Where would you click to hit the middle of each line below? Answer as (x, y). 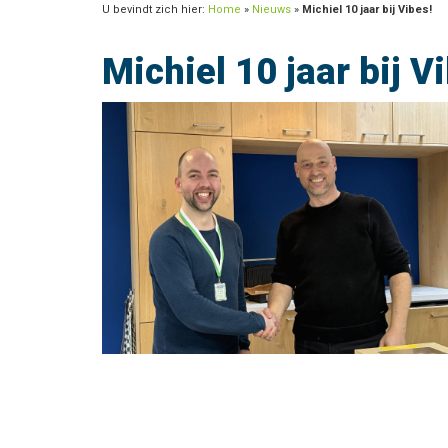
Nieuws (271, 9)
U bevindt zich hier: (155, 9)
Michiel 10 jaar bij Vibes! (367, 9)
